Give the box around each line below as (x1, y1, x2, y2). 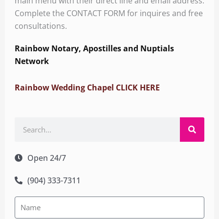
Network (15, 55, 49, 66)
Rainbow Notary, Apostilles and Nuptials (15, 43, 174, 54)
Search (14, 117, 40, 129)
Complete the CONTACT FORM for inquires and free (15, 7, 203, 19)
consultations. (15, 20, 67, 31)
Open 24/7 (27, 152, 66, 163)
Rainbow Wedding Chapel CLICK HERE (15, 82, 160, 93)
